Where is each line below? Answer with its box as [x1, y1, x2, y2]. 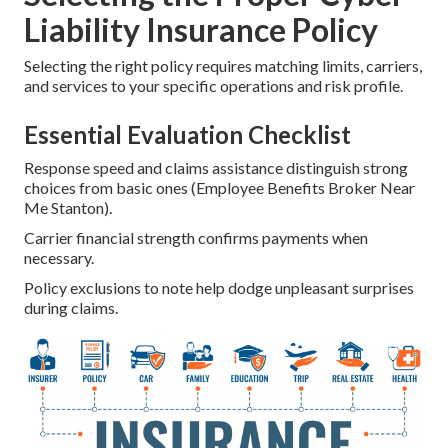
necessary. [24, 247, 94, 267]
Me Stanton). [24, 197, 112, 217]
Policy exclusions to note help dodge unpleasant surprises [24, 277, 414, 297]
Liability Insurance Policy [24, 9, 378, 49]
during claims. [24, 297, 118, 317]
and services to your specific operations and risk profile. [24, 75, 403, 95]
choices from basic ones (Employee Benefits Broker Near [24, 177, 415, 197]
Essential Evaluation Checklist [24, 119, 351, 149]
